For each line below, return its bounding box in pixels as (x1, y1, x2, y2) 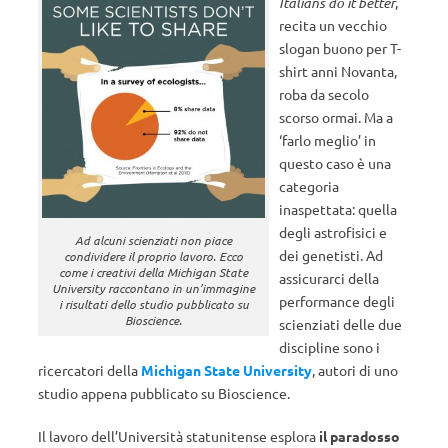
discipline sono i (279, 338, 381, 356)
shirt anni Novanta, (279, 62, 398, 80)
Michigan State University (141, 361, 312, 379)
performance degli (279, 292, 396, 310)
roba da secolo (279, 85, 370, 103)
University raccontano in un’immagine (52, 280, 256, 297)
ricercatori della (38, 361, 141, 379)
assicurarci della (279, 269, 380, 287)
